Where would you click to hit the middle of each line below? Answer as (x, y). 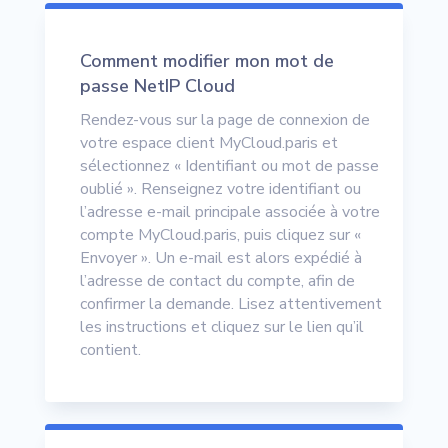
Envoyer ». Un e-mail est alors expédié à (220, 258)
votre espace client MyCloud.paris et (208, 143)
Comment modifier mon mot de (206, 61)
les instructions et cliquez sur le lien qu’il (221, 327)
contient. (110, 350)
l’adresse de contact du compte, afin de (217, 281)
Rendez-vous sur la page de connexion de (224, 120)
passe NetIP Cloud (157, 86)
